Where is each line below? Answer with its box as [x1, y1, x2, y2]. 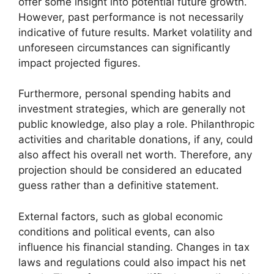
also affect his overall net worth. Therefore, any [18, 149, 252, 161]
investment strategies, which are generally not [18, 103, 245, 116]
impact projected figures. [18, 56, 141, 69]
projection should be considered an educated [18, 164, 242, 177]
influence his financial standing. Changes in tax [18, 240, 250, 253]
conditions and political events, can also [18, 225, 215, 238]
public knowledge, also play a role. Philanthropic [18, 118, 254, 131]
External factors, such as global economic [18, 210, 223, 223]
